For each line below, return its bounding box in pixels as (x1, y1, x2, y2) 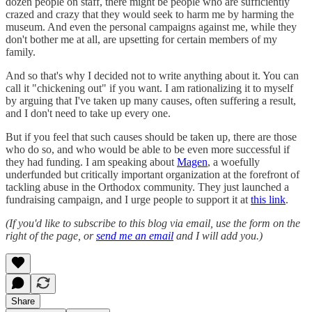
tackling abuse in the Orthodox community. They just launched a (6, 180, 289, 193)
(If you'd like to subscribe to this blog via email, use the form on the (6, 217, 300, 229)
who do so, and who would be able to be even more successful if (6, 143, 290, 155)
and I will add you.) (173, 229, 265, 242)
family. (6, 45, 36, 58)
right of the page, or (6, 229, 96, 242)
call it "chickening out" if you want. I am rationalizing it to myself (6, 81, 293, 94)
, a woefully (208, 155, 260, 168)
